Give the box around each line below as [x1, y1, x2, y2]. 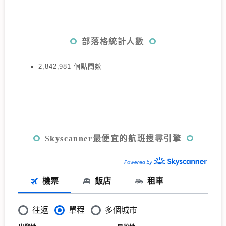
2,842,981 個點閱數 [38, 62, 102, 70]
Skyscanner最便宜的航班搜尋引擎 [44, 134, 182, 143]
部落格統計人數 [82, 37, 144, 46]
